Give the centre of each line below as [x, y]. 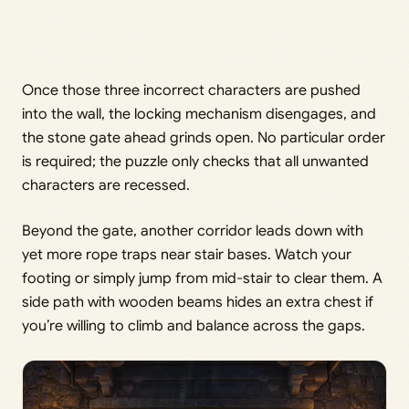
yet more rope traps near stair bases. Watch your [187, 254]
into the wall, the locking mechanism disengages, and [199, 114]
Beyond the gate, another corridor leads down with [193, 231]
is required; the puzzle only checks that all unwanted [195, 161]
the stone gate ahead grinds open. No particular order [204, 137]
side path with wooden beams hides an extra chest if [198, 302]
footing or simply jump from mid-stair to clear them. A [202, 278]
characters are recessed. [106, 185]
